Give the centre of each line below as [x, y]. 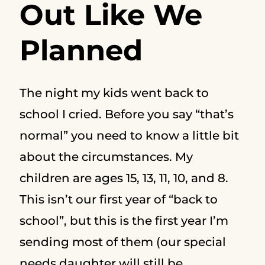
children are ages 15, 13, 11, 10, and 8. [124, 178]
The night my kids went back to [114, 93]
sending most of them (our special [122, 242]
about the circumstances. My [106, 157]
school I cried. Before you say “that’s [126, 114]
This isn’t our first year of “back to [118, 199]
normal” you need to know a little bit [129, 135]
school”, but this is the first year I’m [124, 221]
